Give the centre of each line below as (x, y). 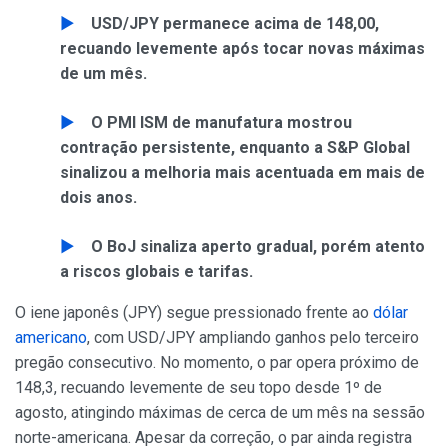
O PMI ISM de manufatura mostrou (221, 122)
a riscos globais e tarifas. (156, 271)
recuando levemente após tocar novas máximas (242, 48)
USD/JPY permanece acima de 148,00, (235, 23)
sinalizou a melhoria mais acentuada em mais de (242, 172)
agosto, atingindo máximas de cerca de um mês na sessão (220, 412)
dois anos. (98, 197)
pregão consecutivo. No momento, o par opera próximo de (217, 362)
